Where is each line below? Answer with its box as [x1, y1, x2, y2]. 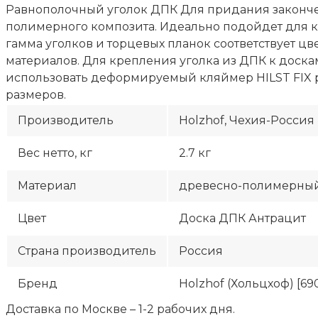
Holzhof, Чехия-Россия [179, 113, 314, 127]
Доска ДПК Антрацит [179, 211, 306, 225]
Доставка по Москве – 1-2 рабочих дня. [6, 302, 235, 316]
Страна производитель [18, 243, 156, 258]
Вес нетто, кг [18, 146, 92, 160]
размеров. [6, 87, 66, 102]
